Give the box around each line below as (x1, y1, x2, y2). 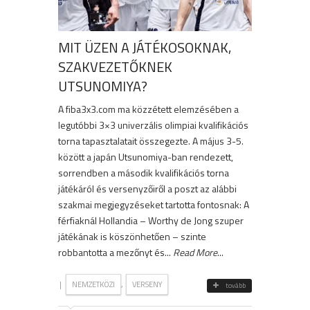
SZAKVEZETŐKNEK (58, 56, 172, 78)
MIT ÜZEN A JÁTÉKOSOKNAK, (58, 37, 231, 59)
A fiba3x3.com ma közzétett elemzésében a (58, 102, 239, 117)
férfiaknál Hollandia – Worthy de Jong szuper (58, 213, 244, 228)
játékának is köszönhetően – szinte (58, 229, 206, 244)
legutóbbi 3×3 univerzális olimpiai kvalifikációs (58, 118, 248, 133)
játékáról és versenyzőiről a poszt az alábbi (58, 181, 237, 197)
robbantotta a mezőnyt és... (58, 245, 173, 260)
